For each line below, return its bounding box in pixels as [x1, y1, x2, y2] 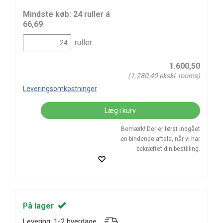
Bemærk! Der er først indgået [121, 125, 200, 132]
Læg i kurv [105, 107, 136, 114]
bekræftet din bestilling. [136, 145, 200, 152]
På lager [23, 201, 58, 211]
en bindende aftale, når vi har [120, 135, 200, 142]
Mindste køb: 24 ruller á [23, 9, 110, 19]
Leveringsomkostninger [23, 85, 97, 93]
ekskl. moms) [158, 72, 200, 80]
